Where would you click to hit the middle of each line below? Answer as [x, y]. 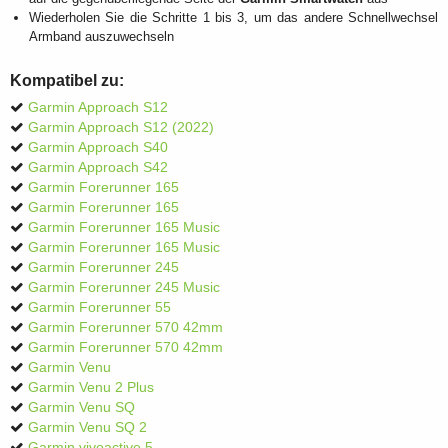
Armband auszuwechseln [101, 36]
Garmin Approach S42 [98, 168]
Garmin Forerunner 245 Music [124, 288]
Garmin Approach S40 [98, 148]
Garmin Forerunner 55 [99, 308]
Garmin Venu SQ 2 [87, 428]
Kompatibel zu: [67, 79]
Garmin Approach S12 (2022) [121, 128]
